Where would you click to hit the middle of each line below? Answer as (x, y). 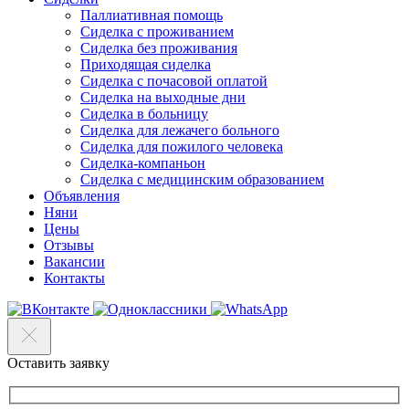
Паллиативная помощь (152, 16)
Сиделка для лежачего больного (180, 131)
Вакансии (74, 262)
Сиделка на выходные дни (163, 98)
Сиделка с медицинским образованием (202, 180)
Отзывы (69, 246)
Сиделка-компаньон (143, 163)
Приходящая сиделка (146, 65)
